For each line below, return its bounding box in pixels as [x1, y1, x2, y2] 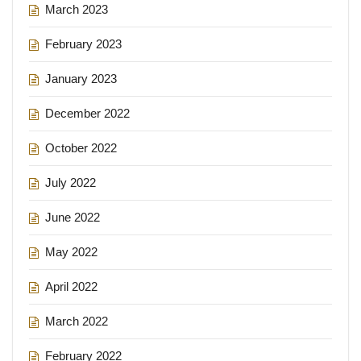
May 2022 [45, 244, 98, 259]
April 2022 [45, 279, 98, 293]
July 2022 [45, 175, 96, 189]
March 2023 [45, 2, 108, 16]
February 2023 [45, 36, 122, 51]
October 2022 [45, 140, 117, 155]
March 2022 [45, 313, 108, 328]
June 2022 [45, 210, 100, 224]
